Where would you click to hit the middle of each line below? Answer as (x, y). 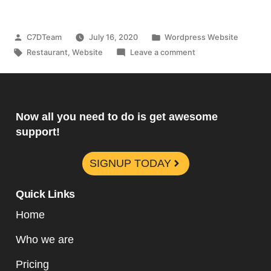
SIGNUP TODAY (130, 163)
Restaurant (47, 52)
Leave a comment (162, 52)
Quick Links (46, 194)
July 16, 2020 (113, 37)
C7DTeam (44, 37)
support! (38, 132)
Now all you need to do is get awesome (117, 116)
